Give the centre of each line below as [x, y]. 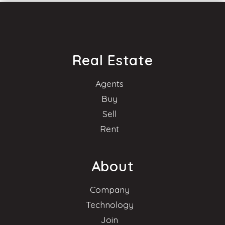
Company [109, 189]
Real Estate [113, 60]
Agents [109, 84]
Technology [109, 204]
